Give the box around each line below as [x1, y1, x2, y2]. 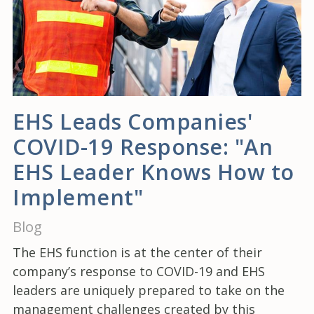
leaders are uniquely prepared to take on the [13, 282, 285, 299]
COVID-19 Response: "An [13, 132, 273, 162]
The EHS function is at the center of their [13, 244, 262, 261]
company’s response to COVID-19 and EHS [13, 263, 265, 280]
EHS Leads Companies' [13, 107, 252, 137]
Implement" [13, 182, 143, 212]
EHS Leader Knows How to [13, 157, 294, 187]
